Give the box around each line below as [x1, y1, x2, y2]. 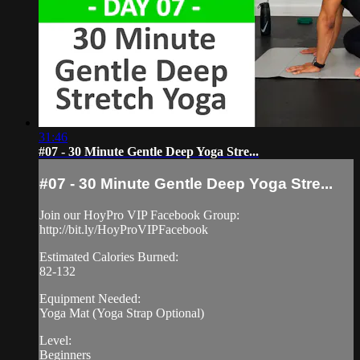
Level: [39, 333, 72, 347]
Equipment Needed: [39, 291, 141, 305]
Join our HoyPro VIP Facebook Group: [39, 207, 239, 222]
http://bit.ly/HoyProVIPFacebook [39, 222, 208, 236]
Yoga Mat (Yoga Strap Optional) [39, 305, 204, 320]
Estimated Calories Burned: [39, 249, 178, 264]
